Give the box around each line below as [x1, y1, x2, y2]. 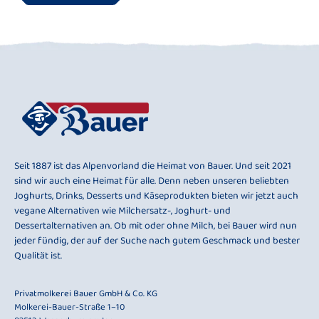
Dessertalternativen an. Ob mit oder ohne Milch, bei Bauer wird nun [14, 218, 297, 235]
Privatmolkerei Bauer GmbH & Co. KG [14, 286, 157, 303]
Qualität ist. [14, 248, 62, 265]
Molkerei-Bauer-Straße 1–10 [14, 300, 125, 316]
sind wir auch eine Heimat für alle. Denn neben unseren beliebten [14, 173, 289, 190]
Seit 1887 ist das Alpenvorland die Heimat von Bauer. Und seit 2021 [14, 158, 291, 175]
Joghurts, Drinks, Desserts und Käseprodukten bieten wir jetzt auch [14, 188, 298, 205]
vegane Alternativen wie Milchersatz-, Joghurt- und [14, 203, 231, 220]
